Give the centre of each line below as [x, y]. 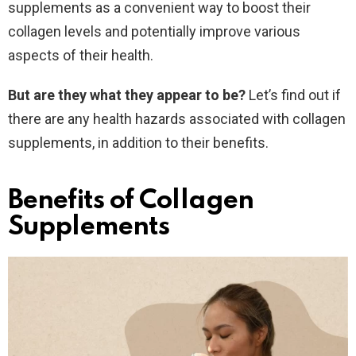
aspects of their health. [81, 55]
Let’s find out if [295, 95]
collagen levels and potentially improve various [154, 31]
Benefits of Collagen [131, 201]
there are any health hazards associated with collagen [177, 118]
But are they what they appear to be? [128, 95]
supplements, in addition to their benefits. [138, 142]
